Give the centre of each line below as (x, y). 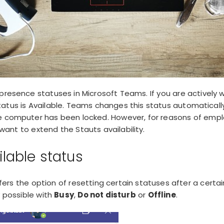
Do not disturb (107, 194)
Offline (162, 194)
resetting (86, 182)
